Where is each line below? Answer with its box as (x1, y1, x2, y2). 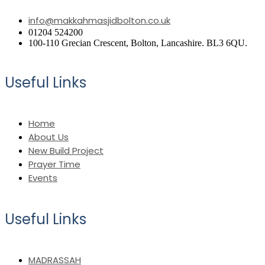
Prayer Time (28, 158, 80, 171)
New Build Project (28, 144, 104, 157)
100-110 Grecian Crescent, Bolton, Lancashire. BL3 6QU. (28, 38, 247, 49)
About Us (28, 131, 69, 144)
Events (28, 172, 57, 185)
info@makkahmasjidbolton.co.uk (28, 14, 170, 27)
